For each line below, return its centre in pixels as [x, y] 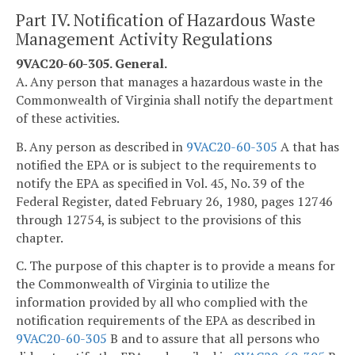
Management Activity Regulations [144, 38]
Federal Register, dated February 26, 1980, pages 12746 [174, 201]
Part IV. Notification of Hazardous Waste [166, 19]
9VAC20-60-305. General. [92, 63]
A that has [308, 146]
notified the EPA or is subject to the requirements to [166, 164]
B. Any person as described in [101, 146]
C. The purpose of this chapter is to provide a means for [176, 266]
